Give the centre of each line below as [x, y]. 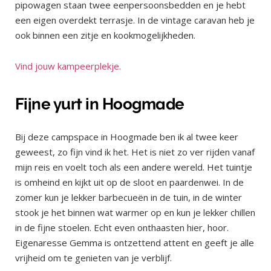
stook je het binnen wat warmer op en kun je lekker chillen [135, 213]
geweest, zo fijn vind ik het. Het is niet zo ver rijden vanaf [135, 152]
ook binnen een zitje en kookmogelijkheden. [106, 35]
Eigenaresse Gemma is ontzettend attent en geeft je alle [135, 243]
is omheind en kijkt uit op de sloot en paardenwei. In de [129, 182]
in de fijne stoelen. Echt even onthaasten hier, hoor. [122, 228]
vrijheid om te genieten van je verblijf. [95, 258]
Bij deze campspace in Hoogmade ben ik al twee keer [127, 137]
